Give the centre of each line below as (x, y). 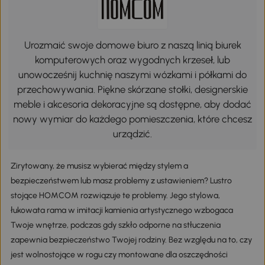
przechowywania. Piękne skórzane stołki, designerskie (132, 89)
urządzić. (132, 133)
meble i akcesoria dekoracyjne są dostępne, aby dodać (132, 104)
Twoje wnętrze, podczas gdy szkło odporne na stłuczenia (115, 225)
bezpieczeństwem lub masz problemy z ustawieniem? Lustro (121, 180)
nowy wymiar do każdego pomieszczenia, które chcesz (132, 119)
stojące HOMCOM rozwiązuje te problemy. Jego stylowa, (115, 195)
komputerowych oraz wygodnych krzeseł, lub (132, 59)
